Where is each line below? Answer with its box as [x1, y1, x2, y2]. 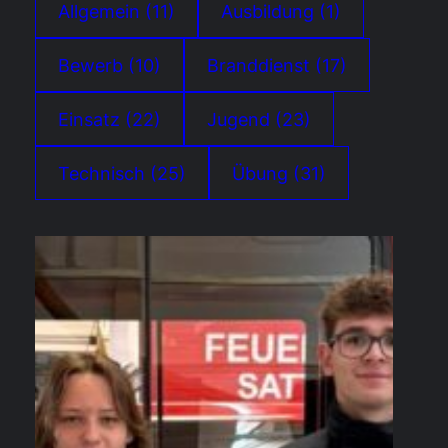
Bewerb [58, 53, 123, 76]
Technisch [58, 161, 145, 184]
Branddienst [207, 53, 310, 76]
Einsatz [58, 107, 120, 130]
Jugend [207, 107, 270, 130]
